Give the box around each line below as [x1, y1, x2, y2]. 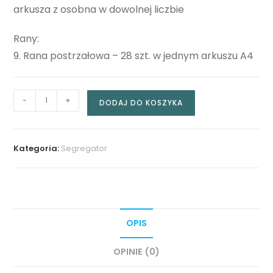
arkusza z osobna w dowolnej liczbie [13, 2, 185, 16]
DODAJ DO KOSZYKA [99, 97, 183, 108]
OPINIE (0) [113, 245, 160, 258]
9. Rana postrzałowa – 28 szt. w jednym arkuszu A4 [13, 48, 254, 63]
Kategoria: [13, 142, 62, 154]
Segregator [61, 142, 108, 154]
